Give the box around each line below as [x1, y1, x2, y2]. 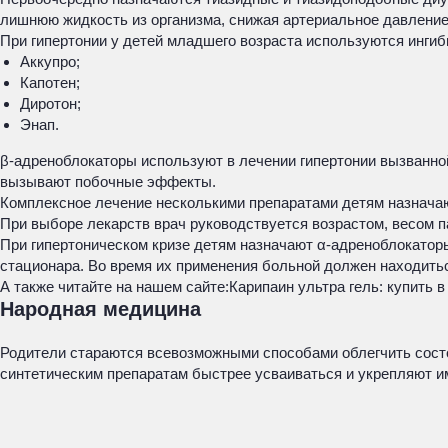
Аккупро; [20, 53, 80, 70]
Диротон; [20, 95, 81, 112]
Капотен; [20, 74, 80, 91]
